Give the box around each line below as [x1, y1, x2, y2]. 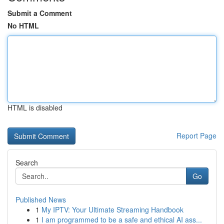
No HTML [7, 20, 39, 30]
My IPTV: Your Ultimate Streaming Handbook [41, 204, 183, 214]
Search [15, 157, 38, 167]
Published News [15, 194, 66, 204]
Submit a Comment [7, 8, 72, 18]
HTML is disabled [7, 102, 62, 112]
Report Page [176, 130, 216, 140]
